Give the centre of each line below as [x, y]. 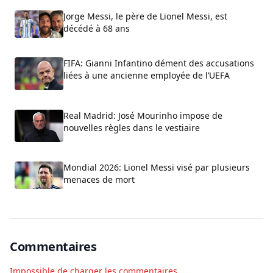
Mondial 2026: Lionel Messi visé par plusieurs [157, 168]
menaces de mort [99, 180]
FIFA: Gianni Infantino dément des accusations [159, 63]
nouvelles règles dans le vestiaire [132, 127]
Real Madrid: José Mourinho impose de [143, 115]
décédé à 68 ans [97, 29]
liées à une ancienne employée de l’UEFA [147, 76]
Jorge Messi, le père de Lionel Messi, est [145, 16]
